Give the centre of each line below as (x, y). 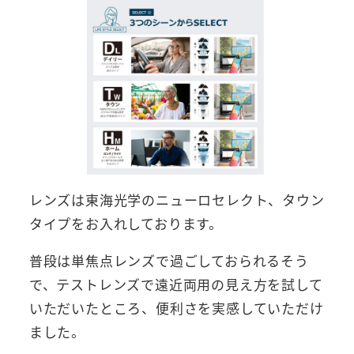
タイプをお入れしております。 (126, 224)
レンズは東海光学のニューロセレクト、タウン (177, 200)
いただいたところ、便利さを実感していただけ (176, 308)
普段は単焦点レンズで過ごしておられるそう (169, 261)
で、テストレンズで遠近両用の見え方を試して (176, 284)
